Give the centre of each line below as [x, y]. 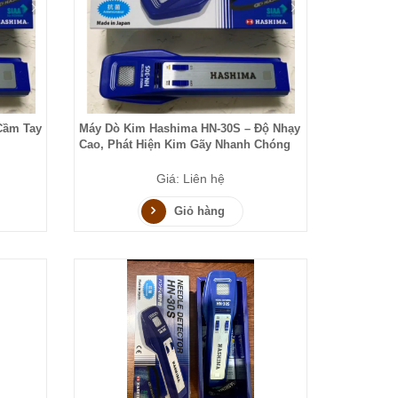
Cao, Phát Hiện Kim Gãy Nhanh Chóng [185, 145]
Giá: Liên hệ [191, 179]
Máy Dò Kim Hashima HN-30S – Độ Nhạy [190, 129]
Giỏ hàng [200, 211]
